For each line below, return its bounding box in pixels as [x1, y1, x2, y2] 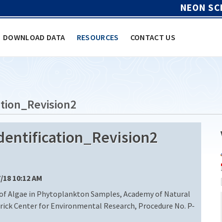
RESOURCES [76, 32, 119, 42]
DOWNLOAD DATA [3, 32, 65, 42]
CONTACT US [130, 32, 176, 42]
